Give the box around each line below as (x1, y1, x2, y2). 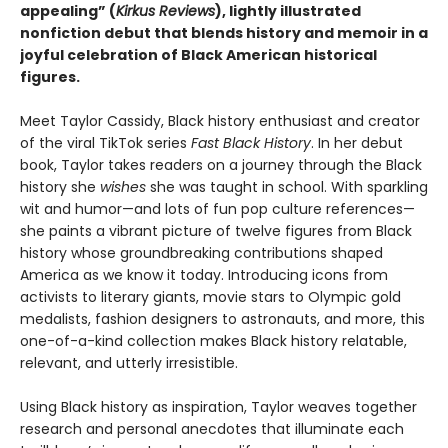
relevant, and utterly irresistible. (20, 353, 238, 374)
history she (20, 177, 100, 198)
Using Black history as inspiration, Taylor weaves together (20, 397, 417, 418)
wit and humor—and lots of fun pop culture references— (20, 199, 415, 220)
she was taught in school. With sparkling (150, 177, 428, 198)
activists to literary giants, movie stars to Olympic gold (20, 287, 401, 308)
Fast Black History (191, 133, 311, 154)
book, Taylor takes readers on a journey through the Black (20, 155, 422, 176)
